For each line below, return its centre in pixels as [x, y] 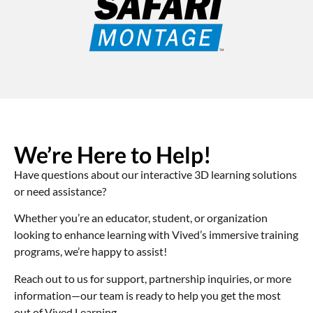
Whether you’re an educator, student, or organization [141, 218]
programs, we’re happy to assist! [90, 252]
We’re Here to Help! [113, 154]
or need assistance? [60, 191]
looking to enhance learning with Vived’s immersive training [156, 235]
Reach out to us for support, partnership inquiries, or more [153, 278]
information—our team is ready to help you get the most [147, 295]
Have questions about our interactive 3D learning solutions [155, 174]
